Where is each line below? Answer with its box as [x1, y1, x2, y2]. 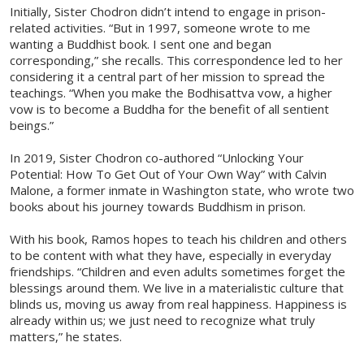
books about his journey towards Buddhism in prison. [10, 198, 305, 215]
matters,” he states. [10, 328, 122, 345]
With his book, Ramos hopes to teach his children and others [10, 231, 347, 248]
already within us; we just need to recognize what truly [10, 312, 315, 329]
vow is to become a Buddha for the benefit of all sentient [10, 101, 329, 118]
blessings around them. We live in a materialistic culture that [10, 279, 344, 297]
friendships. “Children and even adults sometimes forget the [10, 263, 345, 280]
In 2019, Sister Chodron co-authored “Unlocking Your [10, 149, 304, 167]
